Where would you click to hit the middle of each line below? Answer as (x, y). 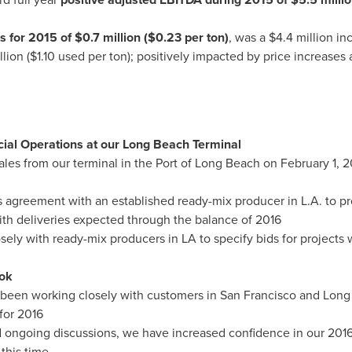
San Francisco (258, 295)
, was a (248, 37)
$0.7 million (107, 37)
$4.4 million (301, 37)
